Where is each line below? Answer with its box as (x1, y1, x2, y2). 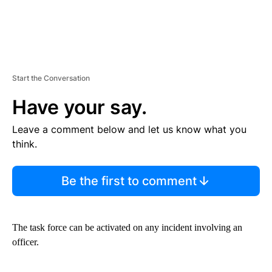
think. (12, 138, 37, 151)
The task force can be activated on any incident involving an (12, 222, 242, 233)
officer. (12, 237, 39, 248)
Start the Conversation (12, 73, 90, 83)
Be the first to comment (61, 174, 197, 189)
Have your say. (12, 95, 147, 120)
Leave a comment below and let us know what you (12, 123, 246, 136)
